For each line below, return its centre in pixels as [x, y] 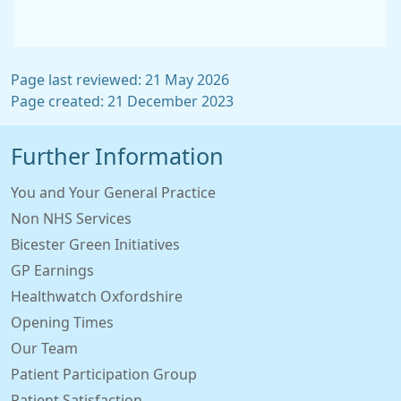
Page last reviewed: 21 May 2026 [120, 79]
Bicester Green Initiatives [95, 244]
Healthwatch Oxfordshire [97, 296]
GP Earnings [52, 270]
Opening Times [62, 322]
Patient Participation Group [104, 374]
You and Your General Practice [113, 192]
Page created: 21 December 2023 [122, 101]
